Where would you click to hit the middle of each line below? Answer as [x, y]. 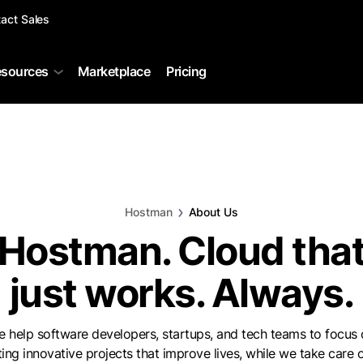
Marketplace [113, 71]
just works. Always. [181, 293]
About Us [213, 212]
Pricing [186, 71]
